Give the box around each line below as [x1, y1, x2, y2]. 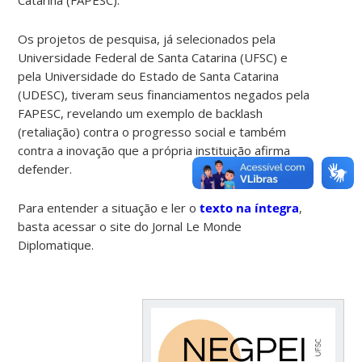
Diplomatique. [18, 236, 95, 253]
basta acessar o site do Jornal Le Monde [18, 217, 242, 234]
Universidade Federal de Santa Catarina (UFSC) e [18, 48, 288, 65]
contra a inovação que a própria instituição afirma [18, 141, 291, 158]
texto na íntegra [200, 199, 300, 216]
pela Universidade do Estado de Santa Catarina [18, 67, 280, 84]
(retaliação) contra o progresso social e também [18, 123, 287, 140]
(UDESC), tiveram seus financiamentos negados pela [18, 86, 310, 103]
